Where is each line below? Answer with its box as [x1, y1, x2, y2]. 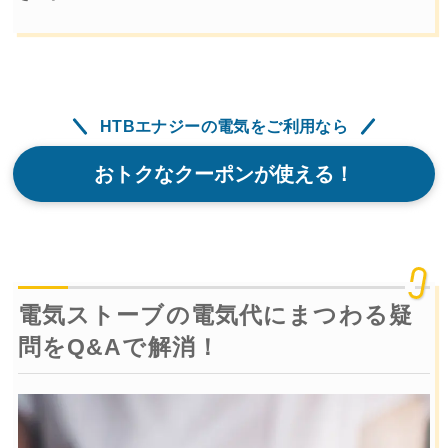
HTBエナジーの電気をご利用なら [99, 117, 349, 135]
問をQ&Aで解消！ [17, 333, 220, 360]
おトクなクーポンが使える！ [93, 162, 354, 185]
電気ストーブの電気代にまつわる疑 [17, 301, 414, 328]
